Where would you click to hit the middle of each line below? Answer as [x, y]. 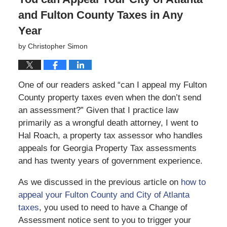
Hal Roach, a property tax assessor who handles [110, 136]
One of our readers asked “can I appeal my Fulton [112, 85]
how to [193, 182]
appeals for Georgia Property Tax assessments [107, 148]
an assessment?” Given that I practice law [98, 110]
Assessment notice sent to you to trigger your [104, 220]
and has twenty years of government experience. [110, 161]
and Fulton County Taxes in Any [100, 15]
